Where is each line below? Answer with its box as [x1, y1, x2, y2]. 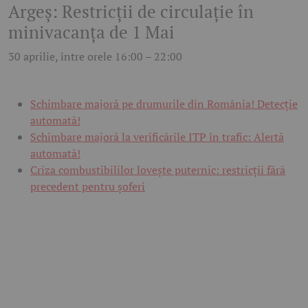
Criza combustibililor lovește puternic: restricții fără [30, 162, 285, 177]
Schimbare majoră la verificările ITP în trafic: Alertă [30, 129, 284, 144]
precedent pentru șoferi [30, 178, 145, 194]
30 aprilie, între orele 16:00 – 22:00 [8, 48, 182, 64]
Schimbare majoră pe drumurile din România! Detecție [30, 96, 298, 111]
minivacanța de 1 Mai [8, 20, 175, 43]
